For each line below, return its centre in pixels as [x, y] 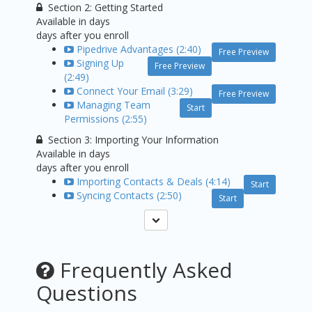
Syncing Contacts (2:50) [130, 196]
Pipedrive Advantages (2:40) [139, 49]
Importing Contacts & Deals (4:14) [154, 182]
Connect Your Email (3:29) [135, 91]
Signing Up [101, 63]
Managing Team [114, 105]
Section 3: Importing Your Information [134, 140]
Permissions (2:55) [106, 119]
